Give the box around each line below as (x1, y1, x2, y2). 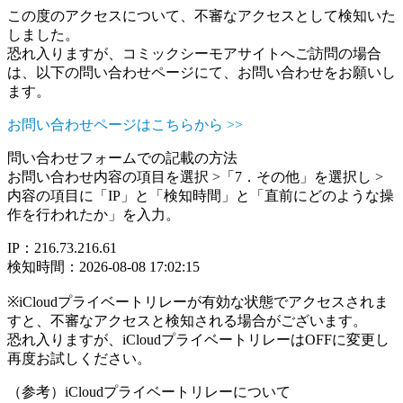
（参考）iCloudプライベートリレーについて (7, 384, 291, 399)
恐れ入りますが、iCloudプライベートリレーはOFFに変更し (7, 332, 390, 347)
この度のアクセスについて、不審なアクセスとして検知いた (7, 8, 396, 23)
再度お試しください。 (7, 351, 151, 366)
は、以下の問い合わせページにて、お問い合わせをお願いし (7, 65, 396, 80)
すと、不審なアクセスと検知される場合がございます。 (7, 313, 367, 328)
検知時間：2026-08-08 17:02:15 (7, 259, 200, 274)
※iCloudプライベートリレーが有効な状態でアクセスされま (7, 294, 389, 309)
